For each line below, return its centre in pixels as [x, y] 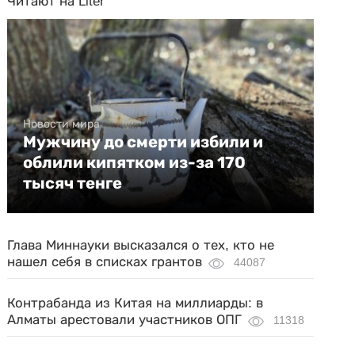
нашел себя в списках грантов [105, 262]
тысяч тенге [73, 183]
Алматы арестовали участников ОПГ [125, 320]
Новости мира [62, 124]
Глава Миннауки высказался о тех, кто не [141, 245]
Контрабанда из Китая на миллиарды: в [136, 303]
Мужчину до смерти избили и [143, 142]
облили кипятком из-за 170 [135, 162]
